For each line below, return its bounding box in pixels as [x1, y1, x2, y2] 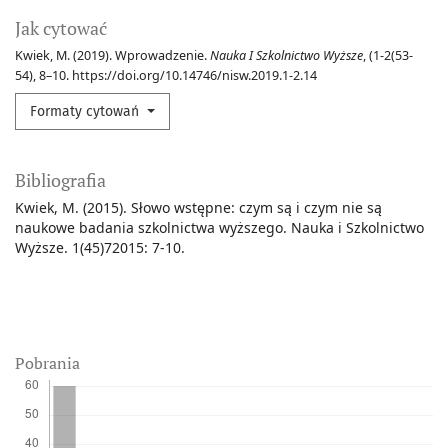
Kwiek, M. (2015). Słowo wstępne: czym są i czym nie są [15, 198, 382, 218]
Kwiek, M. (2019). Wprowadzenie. [15, 47, 210, 65]
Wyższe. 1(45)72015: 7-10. [15, 238, 185, 258]
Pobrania [15, 352, 80, 375]
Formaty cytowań [30, 103, 143, 121]
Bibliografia [15, 168, 106, 193]
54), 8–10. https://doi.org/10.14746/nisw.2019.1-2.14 [15, 67, 317, 85]
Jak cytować [15, 16, 107, 41]
